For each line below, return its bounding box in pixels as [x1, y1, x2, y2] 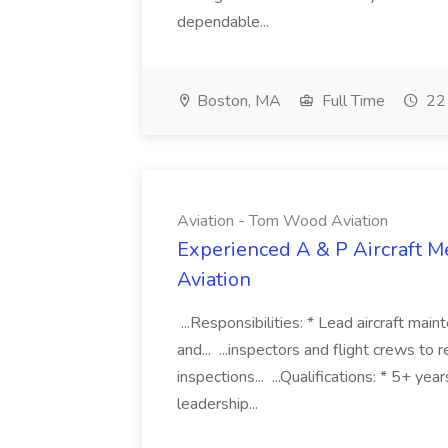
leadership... [177, 393, 262, 415]
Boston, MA [193, 90, 281, 112]
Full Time [318, 90, 385, 112]
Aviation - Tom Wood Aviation [177, 210, 388, 232]
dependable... [177, 11, 273, 33]
